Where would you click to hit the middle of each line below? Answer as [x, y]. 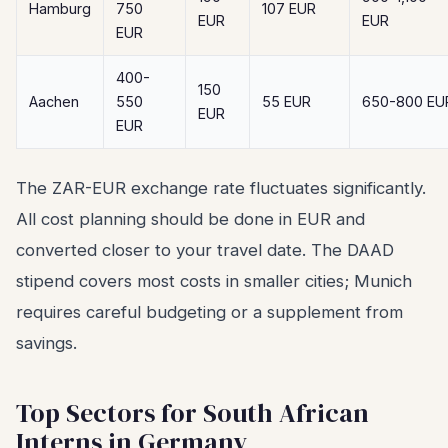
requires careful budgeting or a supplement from [209, 312]
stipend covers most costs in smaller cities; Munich [214, 281]
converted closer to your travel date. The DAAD [205, 250]
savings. [46, 343]
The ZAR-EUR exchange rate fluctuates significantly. [221, 188]
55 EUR [286, 101]
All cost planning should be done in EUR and [190, 219]
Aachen [54, 101]
